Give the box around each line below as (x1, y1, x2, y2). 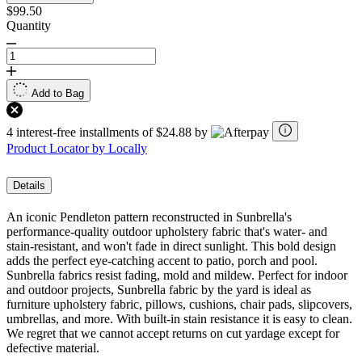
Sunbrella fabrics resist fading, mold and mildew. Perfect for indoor (6, 268, 347, 283)
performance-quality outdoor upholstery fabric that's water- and (6, 225, 327, 239)
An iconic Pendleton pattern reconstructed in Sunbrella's (6, 210, 292, 225)
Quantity (6, 19, 51, 33)
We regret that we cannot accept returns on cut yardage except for (6, 326, 339, 341)
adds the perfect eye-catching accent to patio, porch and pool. (6, 254, 318, 268)
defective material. (6, 341, 99, 356)
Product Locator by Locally (6, 141, 147, 156)
